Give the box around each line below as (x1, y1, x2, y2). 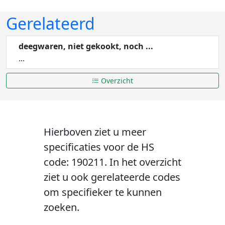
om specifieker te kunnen (43, 185, 162, 199)
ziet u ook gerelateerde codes (43, 170, 180, 184)
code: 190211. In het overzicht (43, 155, 181, 169)
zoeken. (43, 200, 79, 214)
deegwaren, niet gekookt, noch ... (19, 41, 153, 52)
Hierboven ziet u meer (43, 125, 146, 139)
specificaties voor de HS (43, 140, 154, 154)
